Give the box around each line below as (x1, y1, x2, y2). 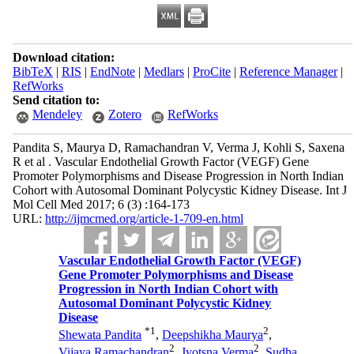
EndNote (89, 65, 135, 78)
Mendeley (32, 107, 82, 121)
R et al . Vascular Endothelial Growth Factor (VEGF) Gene (12, 155, 309, 168)
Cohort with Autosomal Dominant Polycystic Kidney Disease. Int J (12, 183, 347, 197)
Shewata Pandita (58, 328, 142, 342)
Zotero (107, 107, 141, 121)
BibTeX (12, 65, 53, 78)
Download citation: (12, 51, 115, 64)
